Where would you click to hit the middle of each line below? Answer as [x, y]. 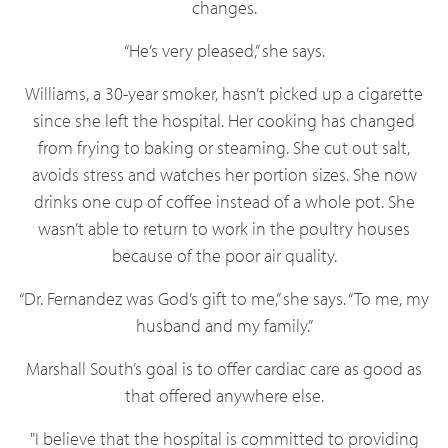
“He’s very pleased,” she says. [224, 50]
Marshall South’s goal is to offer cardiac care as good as [224, 368]
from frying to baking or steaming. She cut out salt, [224, 147]
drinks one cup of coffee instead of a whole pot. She [224, 201]
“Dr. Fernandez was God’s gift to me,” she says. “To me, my [224, 298]
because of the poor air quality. [224, 255]
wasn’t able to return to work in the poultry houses [224, 228]
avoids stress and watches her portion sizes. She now [224, 174]
